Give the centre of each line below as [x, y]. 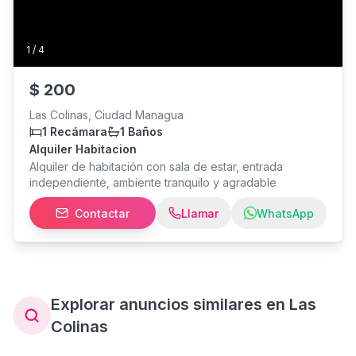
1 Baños [141, 132]
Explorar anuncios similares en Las [184, 304]
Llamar [200, 213]
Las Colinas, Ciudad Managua [106, 115]
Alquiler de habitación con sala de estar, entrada [156, 166]
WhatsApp [285, 213]
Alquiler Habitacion [83, 149]
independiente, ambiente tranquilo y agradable [153, 182]
